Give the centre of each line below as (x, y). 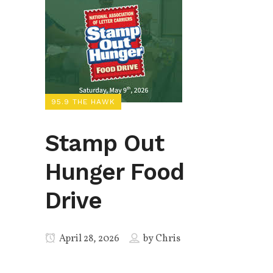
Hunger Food (115, 172)
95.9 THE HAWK (83, 102)
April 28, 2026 (88, 239)
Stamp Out (105, 143)
